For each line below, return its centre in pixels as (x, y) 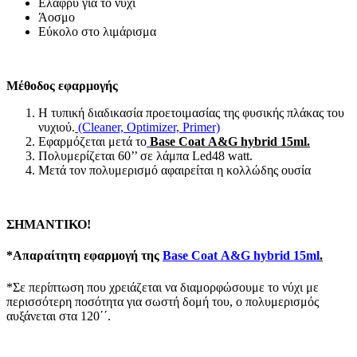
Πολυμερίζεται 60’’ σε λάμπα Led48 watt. (145, 156)
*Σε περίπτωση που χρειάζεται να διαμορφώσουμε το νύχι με (163, 287)
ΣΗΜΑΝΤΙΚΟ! (49, 225)
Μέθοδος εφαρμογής (62, 86)
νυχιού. (57, 127)
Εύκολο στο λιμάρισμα (97, 32)
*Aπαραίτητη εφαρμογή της (84, 256)
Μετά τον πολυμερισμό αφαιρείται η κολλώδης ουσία (175, 171)
